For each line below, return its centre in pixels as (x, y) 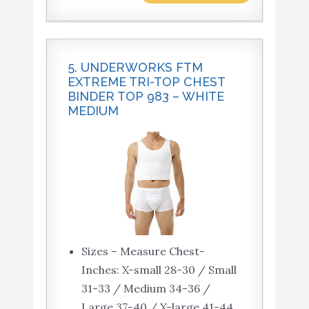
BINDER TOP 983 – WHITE (146, 97)
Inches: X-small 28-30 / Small (159, 270)
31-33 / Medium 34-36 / (146, 289)
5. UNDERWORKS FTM (135, 68)
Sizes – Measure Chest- (143, 251)
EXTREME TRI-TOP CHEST (146, 82)
